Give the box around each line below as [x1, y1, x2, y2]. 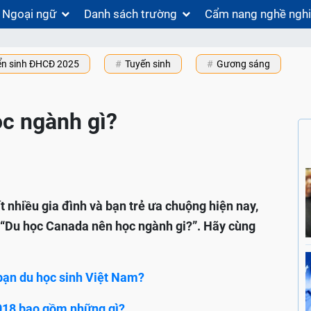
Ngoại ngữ [1, 7, 57, 21]
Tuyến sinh [125, 58, 171, 70]
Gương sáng [217, 58, 270, 70]
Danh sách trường [84, 7, 178, 21]
